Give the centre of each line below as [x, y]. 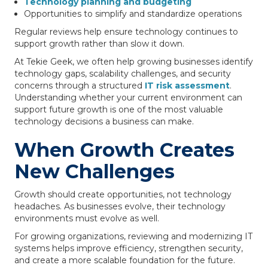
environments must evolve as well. [87, 218]
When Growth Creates [124, 150]
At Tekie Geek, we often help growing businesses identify [134, 62]
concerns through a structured [80, 86]
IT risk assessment [187, 86]
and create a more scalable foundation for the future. [125, 260]
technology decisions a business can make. [104, 121]
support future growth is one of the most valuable [119, 109]
